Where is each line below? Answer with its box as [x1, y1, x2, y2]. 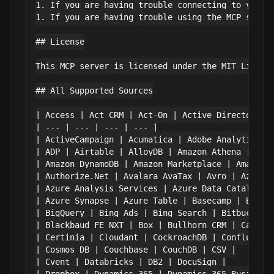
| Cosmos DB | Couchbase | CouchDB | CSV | [35, 245, 236, 254]
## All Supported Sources [35, 86, 153, 95]
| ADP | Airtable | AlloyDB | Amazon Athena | [35, 147, 251, 157]
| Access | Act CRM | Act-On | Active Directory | [35, 110, 270, 120]
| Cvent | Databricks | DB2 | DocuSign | [35, 257, 226, 267]
